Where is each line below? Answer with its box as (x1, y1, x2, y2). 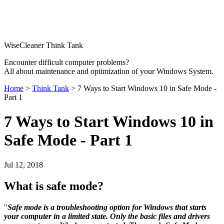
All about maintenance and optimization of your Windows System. (4, 67, 213, 75)
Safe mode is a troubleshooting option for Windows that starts (7, 202, 206, 211)
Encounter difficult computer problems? (4, 58, 129, 66)
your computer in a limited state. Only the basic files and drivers (4, 211, 210, 220)
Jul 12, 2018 (4, 160, 43, 169)
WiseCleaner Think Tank (4, 41, 83, 49)
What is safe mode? (4, 179, 103, 192)
